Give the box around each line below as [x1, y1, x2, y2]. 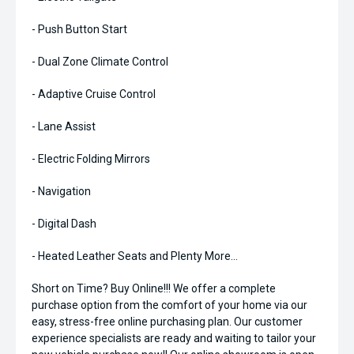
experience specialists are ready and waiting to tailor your [32, 332, 316, 345]
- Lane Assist [32, 120, 96, 133]
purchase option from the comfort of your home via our [32, 299, 307, 311]
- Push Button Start [32, 23, 127, 36]
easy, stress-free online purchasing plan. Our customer [32, 315, 303, 328]
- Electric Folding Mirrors [32, 153, 150, 165]
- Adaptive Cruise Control [32, 88, 156, 100]
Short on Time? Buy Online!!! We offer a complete [32, 282, 276, 295]
